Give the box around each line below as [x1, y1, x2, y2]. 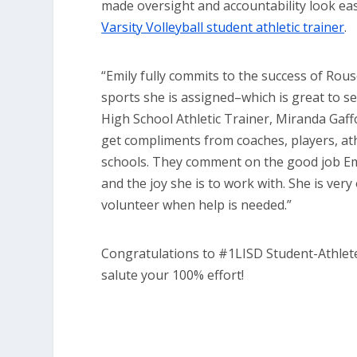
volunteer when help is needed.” [101, 195, 292, 214]
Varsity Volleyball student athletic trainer [101, 18, 345, 36]
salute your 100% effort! [101, 266, 245, 284]
